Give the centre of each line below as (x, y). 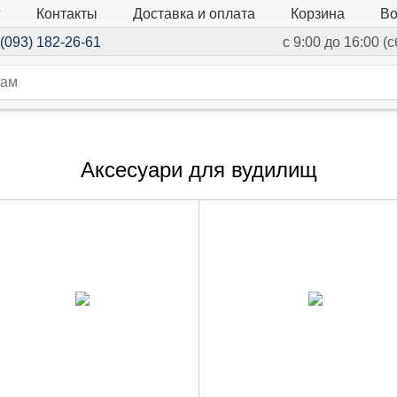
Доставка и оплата (194, 13)
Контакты (66, 13)
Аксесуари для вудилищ (198, 170)
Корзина (317, 14)
